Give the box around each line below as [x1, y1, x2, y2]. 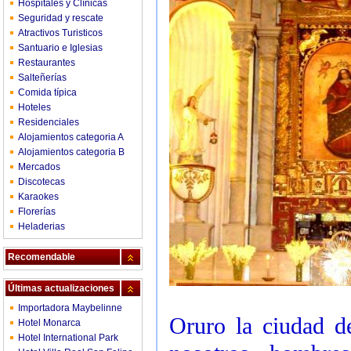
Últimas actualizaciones [8, 283, 114, 294]
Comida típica [18, 87, 77, 98]
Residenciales [18, 117, 79, 128]
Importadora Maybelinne [18, 302, 122, 313]
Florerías [18, 206, 56, 217]
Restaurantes [18, 57, 75, 68]
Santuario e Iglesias [18, 42, 103, 53]
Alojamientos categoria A [18, 132, 124, 143]
